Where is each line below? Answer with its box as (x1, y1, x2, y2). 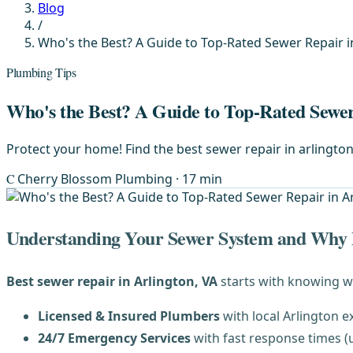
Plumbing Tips (6, 64, 76, 80)
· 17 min (176, 169, 223, 188)
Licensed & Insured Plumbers (38, 307, 220, 325)
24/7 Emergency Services (38, 329, 191, 347)
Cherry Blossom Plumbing (17, 169, 176, 188)
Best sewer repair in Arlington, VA (6, 272, 217, 290)
